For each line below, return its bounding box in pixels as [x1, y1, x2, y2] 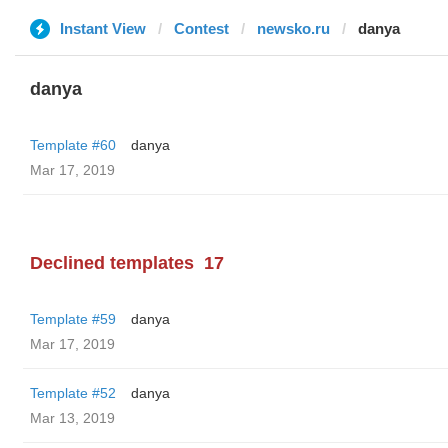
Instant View [60, 20, 146, 37]
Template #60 [30, 137, 116, 153]
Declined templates [30, 253, 194, 273]
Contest [174, 20, 229, 37]
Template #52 [30, 385, 116, 401]
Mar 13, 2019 [30, 410, 115, 426]
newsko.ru [257, 20, 330, 37]
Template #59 [30, 311, 116, 327]
